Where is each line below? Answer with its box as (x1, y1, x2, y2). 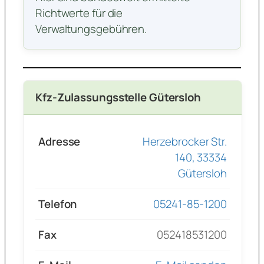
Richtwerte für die (35, 5, 123, 21)
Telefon (38, 196, 77, 212)
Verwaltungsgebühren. (35, 21, 147, 37)
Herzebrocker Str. (142, 134, 227, 150)
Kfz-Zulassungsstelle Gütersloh (35, 90, 201, 105)
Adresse (38, 134, 81, 150)
